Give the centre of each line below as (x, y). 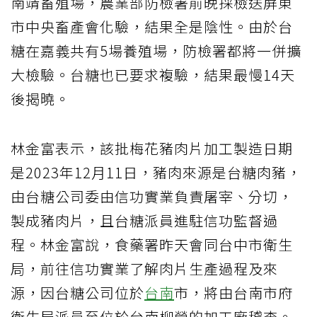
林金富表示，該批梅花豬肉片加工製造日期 (152, 148)
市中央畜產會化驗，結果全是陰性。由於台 (152, 26)
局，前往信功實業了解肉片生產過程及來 (144, 268)
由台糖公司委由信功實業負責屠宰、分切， (152, 196)
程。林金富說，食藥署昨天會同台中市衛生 (152, 244)
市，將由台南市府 (234, 292)
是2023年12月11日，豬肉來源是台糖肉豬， (156, 172)
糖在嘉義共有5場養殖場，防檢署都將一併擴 (156, 50)
